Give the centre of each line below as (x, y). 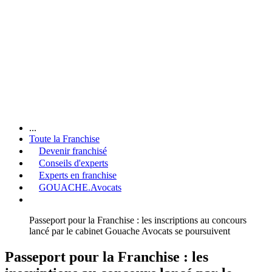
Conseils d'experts (73, 163)
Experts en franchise (78, 175)
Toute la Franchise (64, 138)
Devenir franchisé (73, 151)
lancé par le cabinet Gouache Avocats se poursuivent (130, 231)
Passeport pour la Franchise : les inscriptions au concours (138, 220)
